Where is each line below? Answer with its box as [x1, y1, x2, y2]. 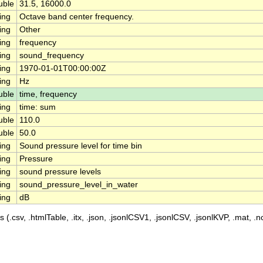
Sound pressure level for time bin [19, 141, 142, 151]
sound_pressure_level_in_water [19, 180, 138, 190]
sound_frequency [19, 51, 84, 60]
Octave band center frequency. [19, 12, 134, 22]
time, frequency [19, 90, 77, 99]
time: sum [19, 103, 56, 112]
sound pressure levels [19, 167, 101, 177]
